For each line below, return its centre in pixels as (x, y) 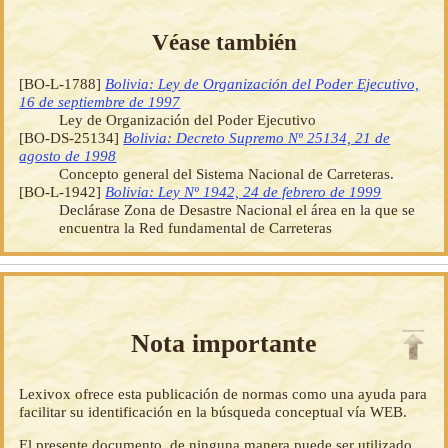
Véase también (224, 41)
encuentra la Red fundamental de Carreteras (196, 227)
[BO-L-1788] (62, 83)
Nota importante (224, 343)
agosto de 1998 (68, 155)
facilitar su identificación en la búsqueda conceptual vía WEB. (213, 411)
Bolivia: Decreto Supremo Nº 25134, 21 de (257, 137)
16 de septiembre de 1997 (100, 101)
